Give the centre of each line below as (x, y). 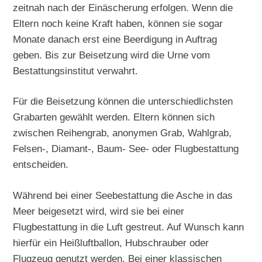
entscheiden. (41, 165)
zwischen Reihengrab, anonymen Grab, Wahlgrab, (123, 133)
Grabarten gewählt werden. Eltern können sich (114, 117)
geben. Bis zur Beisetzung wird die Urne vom (112, 55)
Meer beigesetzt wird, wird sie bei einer (99, 211)
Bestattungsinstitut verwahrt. (76, 70)
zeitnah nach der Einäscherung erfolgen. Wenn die (123, 7)
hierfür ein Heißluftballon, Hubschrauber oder (111, 243)
